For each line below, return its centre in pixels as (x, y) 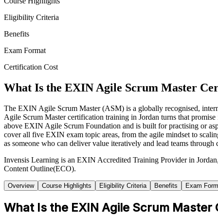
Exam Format (25, 51)
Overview (21, 185)
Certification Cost (31, 67)
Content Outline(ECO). (40, 168)
